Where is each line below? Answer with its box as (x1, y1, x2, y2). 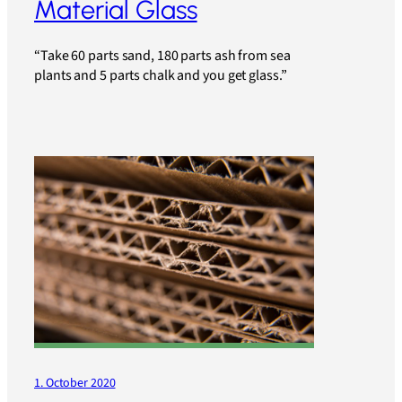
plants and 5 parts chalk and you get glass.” (34, 64, 287, 86)
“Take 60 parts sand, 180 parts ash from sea (34, 44, 291, 66)
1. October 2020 (34, 373, 116, 392)
